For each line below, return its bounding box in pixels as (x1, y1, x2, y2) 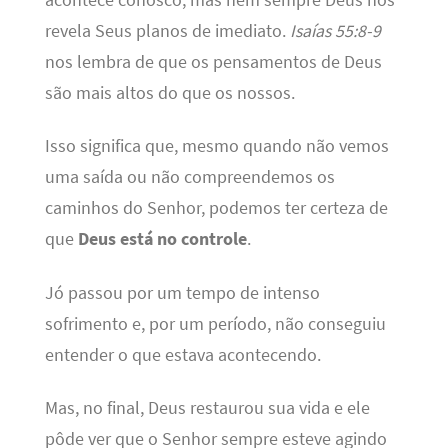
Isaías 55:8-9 (289, 19, 381, 42)
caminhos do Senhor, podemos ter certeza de (44, 197, 388, 220)
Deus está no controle (77, 228, 247, 251)
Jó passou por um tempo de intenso (44, 281, 320, 304)
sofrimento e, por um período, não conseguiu (44, 312, 386, 335)
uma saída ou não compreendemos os (44, 166, 335, 189)
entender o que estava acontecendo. (44, 343, 321, 366)
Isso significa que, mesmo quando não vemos (44, 135, 389, 158)
